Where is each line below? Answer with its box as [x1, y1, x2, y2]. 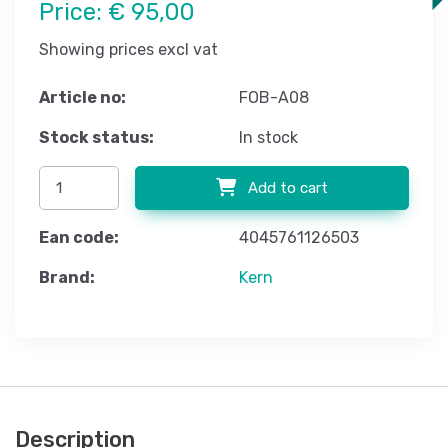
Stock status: [39, 128, 154, 148]
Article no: [39, 88, 126, 108]
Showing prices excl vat [39, 40, 218, 60]
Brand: [39, 268, 95, 288]
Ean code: [39, 228, 119, 248]
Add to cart [244, 179, 328, 198]
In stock [239, 128, 298, 148]
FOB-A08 [239, 88, 309, 108]
